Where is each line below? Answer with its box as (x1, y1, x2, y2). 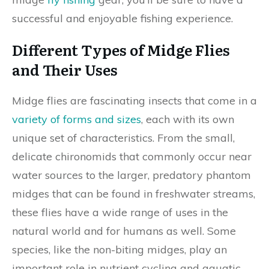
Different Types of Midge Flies (12, 39, 230, 60)
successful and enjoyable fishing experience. (12, 11, 233, 25)
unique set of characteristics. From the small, (12, 131, 235, 145)
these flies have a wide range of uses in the (12, 205, 228, 219)
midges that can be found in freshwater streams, (12, 187, 255, 201)
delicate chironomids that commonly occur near (12, 150, 252, 163)
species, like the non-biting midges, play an (12, 243, 227, 256)
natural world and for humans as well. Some (12, 224, 236, 238)
